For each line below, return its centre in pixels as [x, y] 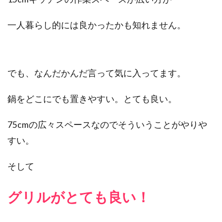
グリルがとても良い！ [79, 197]
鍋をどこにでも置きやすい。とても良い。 [92, 99]
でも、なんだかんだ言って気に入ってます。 [97, 73]
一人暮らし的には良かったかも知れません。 [97, 25]
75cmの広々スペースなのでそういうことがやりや [107, 125]
